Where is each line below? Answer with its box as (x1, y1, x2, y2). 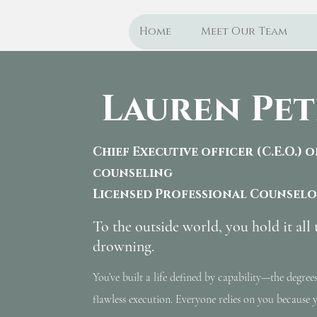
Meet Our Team (201, 24, 287, 39)
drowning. (93, 237, 154, 255)
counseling (93, 165, 173, 181)
